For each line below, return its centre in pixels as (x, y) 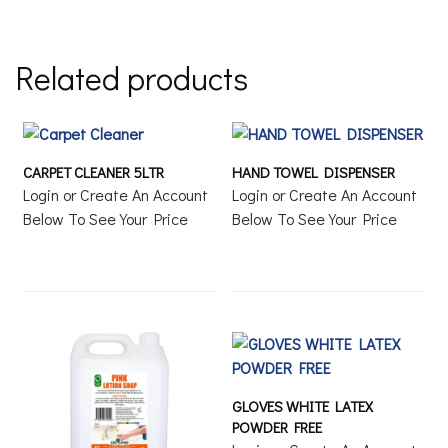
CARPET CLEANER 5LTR (94, 172)
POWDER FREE (277, 427)
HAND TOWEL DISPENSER (314, 172)
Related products (131, 78)
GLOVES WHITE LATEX (303, 406)
